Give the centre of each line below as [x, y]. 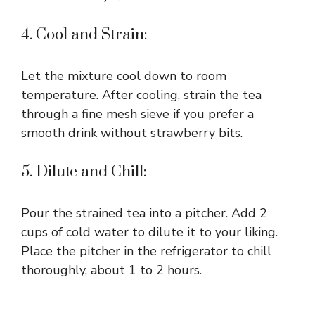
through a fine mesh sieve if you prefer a [137, 114]
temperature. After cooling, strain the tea [141, 95]
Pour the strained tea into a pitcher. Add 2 [144, 213]
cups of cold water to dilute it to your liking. [149, 232]
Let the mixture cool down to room [124, 76]
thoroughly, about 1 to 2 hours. [111, 270]
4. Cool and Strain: [84, 34]
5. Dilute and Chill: [84, 172]
